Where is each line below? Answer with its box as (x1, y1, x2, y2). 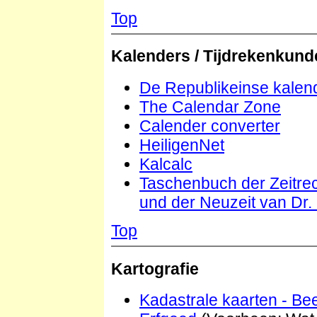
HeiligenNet (139, 135, 224, 154)
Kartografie (111, 259, 199, 278)
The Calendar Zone (139, 97, 281, 116)
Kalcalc (139, 154, 192, 173)
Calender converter (139, 116, 280, 135)
